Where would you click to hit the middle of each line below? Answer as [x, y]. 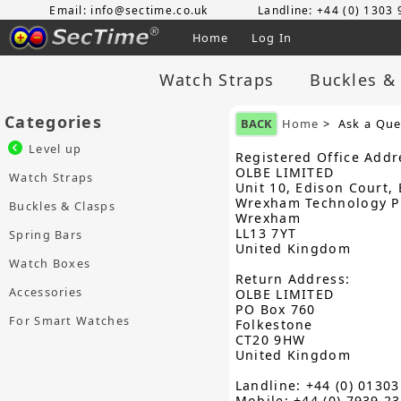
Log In [272, 37]
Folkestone [274, 324]
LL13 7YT [266, 233]
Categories [53, 121]
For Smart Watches [70, 320]
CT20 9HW [270, 339]
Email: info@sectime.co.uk [129, 10]
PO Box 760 [275, 309]
